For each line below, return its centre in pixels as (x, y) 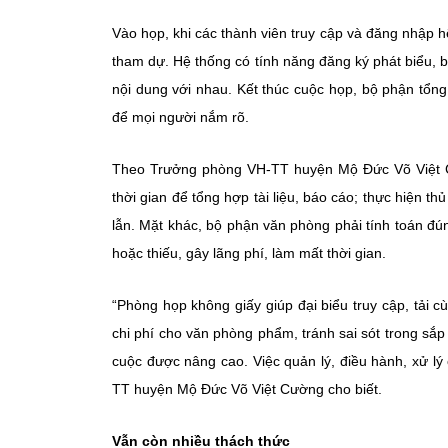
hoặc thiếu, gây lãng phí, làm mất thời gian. (251, 253)
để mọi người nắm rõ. (180, 117)
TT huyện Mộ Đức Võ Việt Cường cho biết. (249, 389)
